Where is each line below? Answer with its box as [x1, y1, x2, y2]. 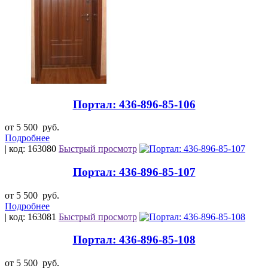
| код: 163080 [5, 144, 59, 154]
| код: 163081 [5, 211, 59, 222]
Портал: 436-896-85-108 [72, 233, 196, 246]
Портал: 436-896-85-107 [72, 166, 196, 178]
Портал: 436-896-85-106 [72, 98, 196, 111]
